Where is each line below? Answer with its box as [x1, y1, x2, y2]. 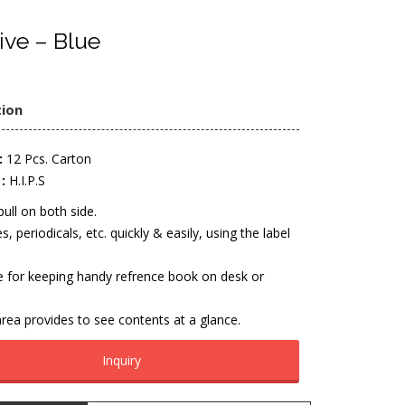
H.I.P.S [5, 172, 46, 189]
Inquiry [101, 352, 141, 369]
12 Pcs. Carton [3, 150, 92, 167]
